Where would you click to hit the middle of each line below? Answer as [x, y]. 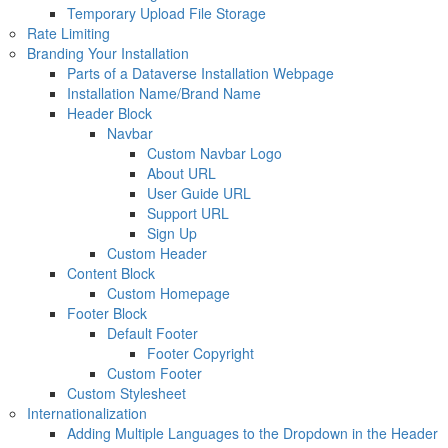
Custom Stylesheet [126, 393]
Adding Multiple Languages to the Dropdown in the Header [252, 433]
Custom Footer [154, 373]
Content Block [110, 273]
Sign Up [171, 233]
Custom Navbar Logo [214, 153]
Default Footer [152, 333]
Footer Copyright [200, 353]
